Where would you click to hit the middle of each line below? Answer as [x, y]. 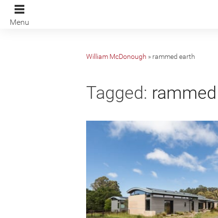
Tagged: [117, 93]
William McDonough [116, 56]
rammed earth [174, 56]
